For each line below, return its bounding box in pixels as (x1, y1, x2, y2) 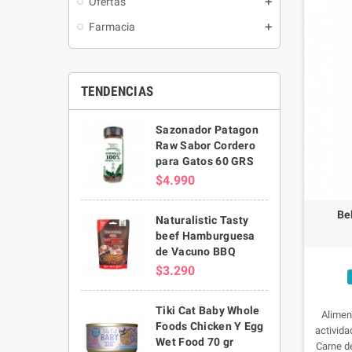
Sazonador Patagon (156, 123, 258, 136)
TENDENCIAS (81, 82, 154, 99)
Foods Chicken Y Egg (156, 319, 264, 332)
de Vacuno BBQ (156, 244, 236, 258)
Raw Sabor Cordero (156, 138, 255, 152)
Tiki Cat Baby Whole (156, 303, 260, 317)
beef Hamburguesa (156, 229, 255, 242)
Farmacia (89, 20, 135, 33)
